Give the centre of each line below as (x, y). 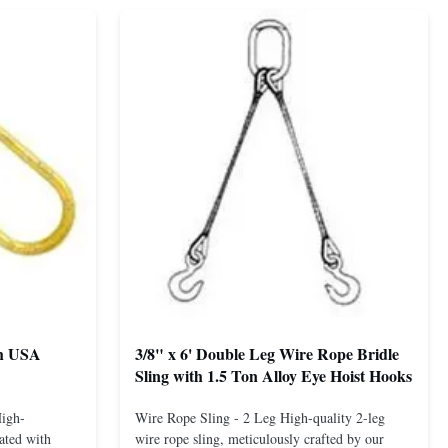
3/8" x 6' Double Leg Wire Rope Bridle (267, 354)
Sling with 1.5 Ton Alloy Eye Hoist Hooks (273, 376)
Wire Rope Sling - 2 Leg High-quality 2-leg (260, 417)
